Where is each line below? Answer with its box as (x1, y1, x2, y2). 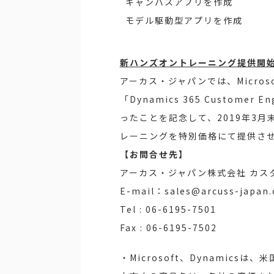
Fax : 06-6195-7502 (119, 221, 217, 234)
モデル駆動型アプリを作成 (125, 13, 243, 26)
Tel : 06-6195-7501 (119, 202, 217, 215)
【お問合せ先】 (119, 147, 188, 160)
